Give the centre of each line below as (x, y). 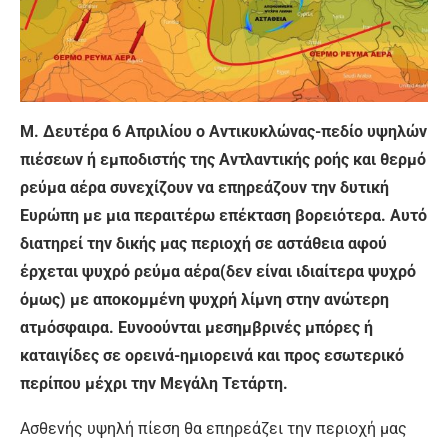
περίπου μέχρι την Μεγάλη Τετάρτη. (154, 384)
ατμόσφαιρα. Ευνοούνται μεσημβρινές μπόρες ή (196, 328)
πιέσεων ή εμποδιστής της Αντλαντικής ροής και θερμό (223, 160)
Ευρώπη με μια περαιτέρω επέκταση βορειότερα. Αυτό (223, 216)
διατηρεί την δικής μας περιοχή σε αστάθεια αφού (203, 244)
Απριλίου (156, 132)
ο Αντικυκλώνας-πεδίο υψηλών (311, 132)
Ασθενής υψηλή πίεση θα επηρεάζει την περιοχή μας (213, 429)
